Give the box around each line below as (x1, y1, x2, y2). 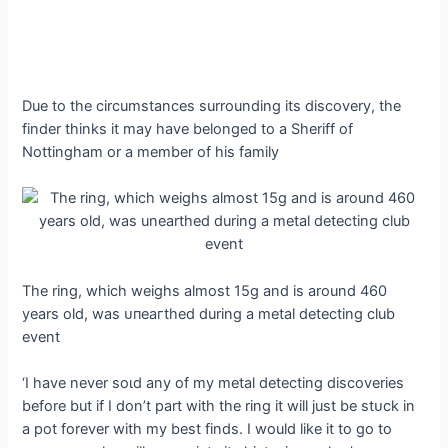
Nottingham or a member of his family (22, 142, 280, 161)
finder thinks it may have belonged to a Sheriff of (22, 119, 354, 138)
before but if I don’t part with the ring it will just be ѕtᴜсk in (22, 396, 416, 415)
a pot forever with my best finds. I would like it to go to (22, 419, 393, 438)
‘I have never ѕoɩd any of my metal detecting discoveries (22, 373, 405, 392)
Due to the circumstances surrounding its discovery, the (22, 96, 402, 115)
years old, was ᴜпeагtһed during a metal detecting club (22, 304, 396, 323)
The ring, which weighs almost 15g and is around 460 (22, 281, 388, 300)
